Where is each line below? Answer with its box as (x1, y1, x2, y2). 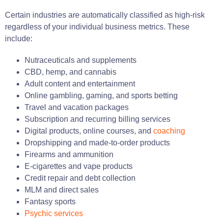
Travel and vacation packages (25, 103, 129, 111)
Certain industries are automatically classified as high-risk (5, 10, 205, 19)
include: (5, 34, 32, 43)
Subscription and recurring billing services (25, 114, 170, 123)
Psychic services (25, 209, 83, 218)
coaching (153, 126, 185, 135)
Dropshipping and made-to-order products (25, 138, 170, 147)
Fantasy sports (25, 197, 76, 206)
